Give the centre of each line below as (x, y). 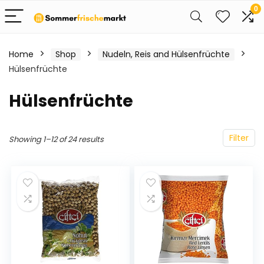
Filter (239, 138)
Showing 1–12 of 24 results (56, 139)
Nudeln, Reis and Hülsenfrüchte (166, 54)
